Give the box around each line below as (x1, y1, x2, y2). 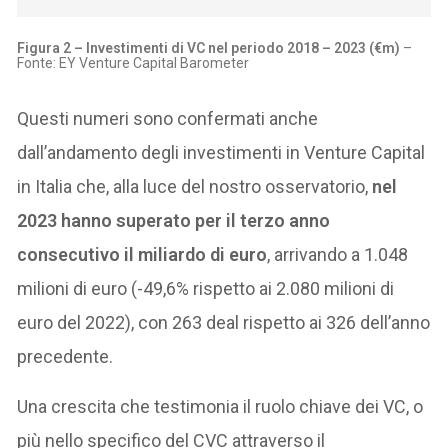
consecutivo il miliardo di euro (17, 243, 268, 265)
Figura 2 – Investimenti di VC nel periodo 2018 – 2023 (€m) (17, 39, 401, 56)
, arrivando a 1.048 (267, 243, 409, 265)
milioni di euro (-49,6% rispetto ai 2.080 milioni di (17, 277, 395, 299)
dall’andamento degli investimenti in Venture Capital (17, 141, 426, 163)
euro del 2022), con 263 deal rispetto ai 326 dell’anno (17, 311, 431, 333)
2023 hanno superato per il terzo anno (17, 209, 331, 231)
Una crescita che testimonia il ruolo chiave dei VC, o (17, 395, 424, 417)
